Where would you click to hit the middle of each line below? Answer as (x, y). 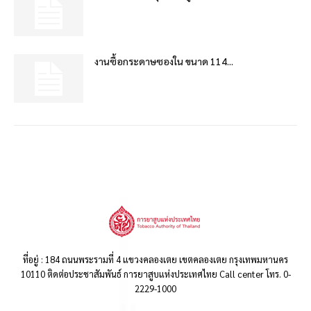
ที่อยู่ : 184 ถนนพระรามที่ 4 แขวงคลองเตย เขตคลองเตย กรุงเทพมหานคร (155, 259)
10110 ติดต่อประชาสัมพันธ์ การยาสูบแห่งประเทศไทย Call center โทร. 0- (155, 274)
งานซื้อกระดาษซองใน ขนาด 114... (164, 61)
